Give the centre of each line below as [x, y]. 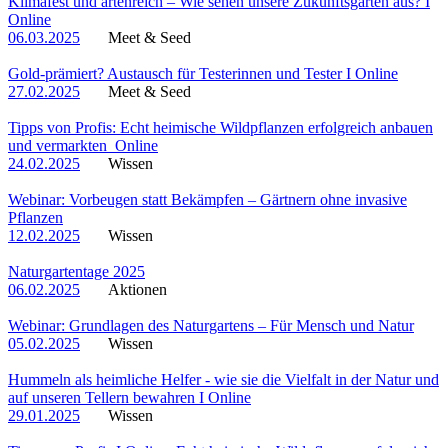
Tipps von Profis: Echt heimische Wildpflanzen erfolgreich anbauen [220, 127]
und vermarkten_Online [83, 145]
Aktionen [137, 289]
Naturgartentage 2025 [76, 271]
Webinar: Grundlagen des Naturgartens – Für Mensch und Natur [211, 325]
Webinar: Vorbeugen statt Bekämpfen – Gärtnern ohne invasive [207, 199]
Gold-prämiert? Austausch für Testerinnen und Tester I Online [203, 73]
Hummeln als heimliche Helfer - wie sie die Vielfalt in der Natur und [223, 379]
